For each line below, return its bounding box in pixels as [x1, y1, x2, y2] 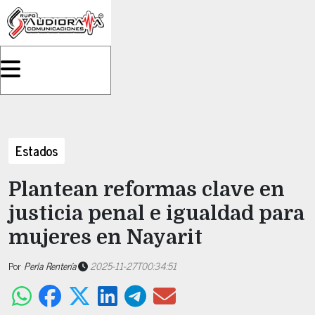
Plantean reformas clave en [8, 178, 285, 201]
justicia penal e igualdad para [8, 202, 304, 225]
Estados [15, 140, 58, 161]
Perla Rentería [24, 257, 76, 274]
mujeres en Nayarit [8, 226, 202, 249]
